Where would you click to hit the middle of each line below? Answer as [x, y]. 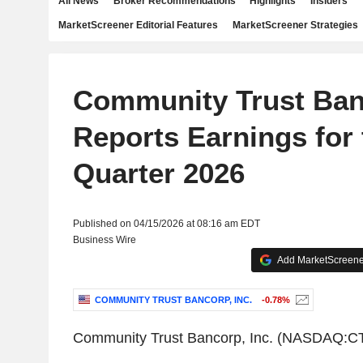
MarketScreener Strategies [295, 25]
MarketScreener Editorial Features [138, 25]
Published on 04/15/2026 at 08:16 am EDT [166, 224]
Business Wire [104, 240]
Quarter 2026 [158, 173]
